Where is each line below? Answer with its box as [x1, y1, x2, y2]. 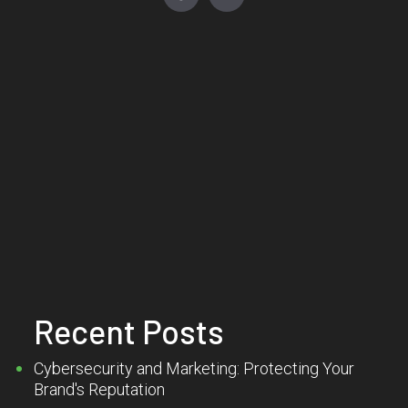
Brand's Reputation [34, 380, 166, 400]
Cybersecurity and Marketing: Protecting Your [34, 359, 355, 379]
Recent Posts [34, 311, 225, 352]
